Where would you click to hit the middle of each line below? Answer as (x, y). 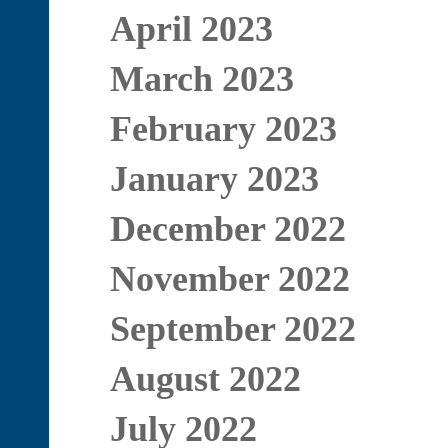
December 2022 (227, 229)
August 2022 (205, 379)
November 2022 (229, 279)
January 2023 (214, 179)
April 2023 (191, 29)
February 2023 (223, 129)
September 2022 (232, 329)
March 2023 (201, 79)
